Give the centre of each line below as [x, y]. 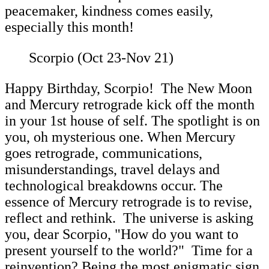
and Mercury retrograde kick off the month [130, 104]
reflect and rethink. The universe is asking [129, 218]
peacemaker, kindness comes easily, [109, 11]
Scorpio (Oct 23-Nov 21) [101, 57]
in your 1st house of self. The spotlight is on [132, 120]
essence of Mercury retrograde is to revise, [128, 201]
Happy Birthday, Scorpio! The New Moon [128, 88]
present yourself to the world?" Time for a [129, 250]
